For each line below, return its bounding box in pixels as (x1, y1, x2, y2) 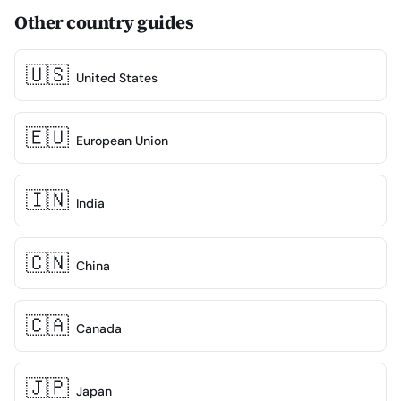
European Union (76, 132, 168, 149)
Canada (76, 320, 122, 337)
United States (76, 69, 158, 86)
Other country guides (14, 9, 193, 35)
